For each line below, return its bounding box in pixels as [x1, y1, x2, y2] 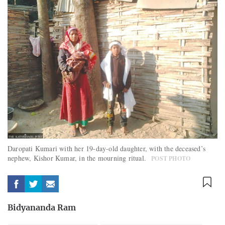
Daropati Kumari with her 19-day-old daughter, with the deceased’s [8, 144, 206, 154]
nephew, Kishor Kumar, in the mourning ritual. [8, 153, 149, 163]
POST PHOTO [151, 154, 191, 163]
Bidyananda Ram [8, 204, 76, 212]
